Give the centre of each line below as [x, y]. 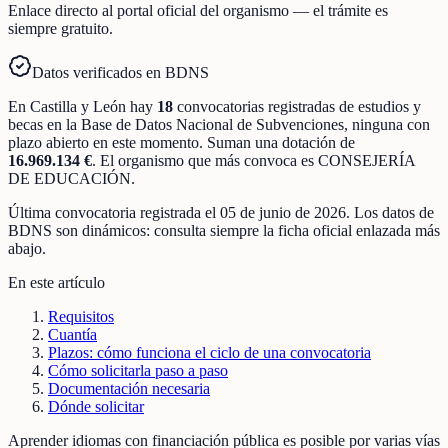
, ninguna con [387, 124]
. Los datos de [390, 212]
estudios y [389, 106]
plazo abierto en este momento [103, 142]
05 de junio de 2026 [283, 212]
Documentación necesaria [129, 388]
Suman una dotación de [281, 142]
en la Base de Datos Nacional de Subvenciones [193, 124]
